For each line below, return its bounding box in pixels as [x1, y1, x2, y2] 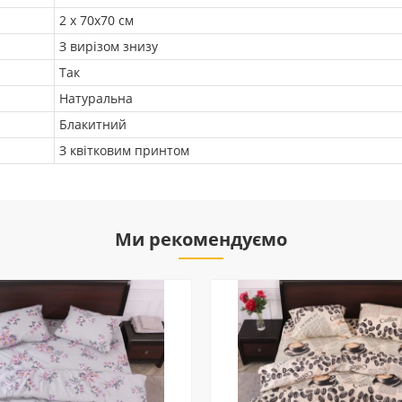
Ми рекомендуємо [115, 227, 287, 251]
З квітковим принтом [59, 142, 189, 159]
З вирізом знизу [59, 38, 158, 55]
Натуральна [59, 90, 133, 107]
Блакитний [59, 116, 127, 133]
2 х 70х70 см [59, 12, 134, 29]
